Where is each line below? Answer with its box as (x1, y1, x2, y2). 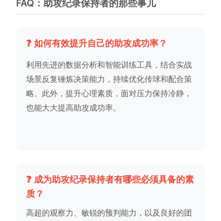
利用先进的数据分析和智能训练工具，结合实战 (26, 60, 192, 70)
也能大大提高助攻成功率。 (26, 103, 121, 113)
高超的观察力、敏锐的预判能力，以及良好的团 (26, 208, 192, 218)
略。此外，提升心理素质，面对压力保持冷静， (26, 88, 192, 99)
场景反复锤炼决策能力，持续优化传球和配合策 (26, 74, 192, 84)
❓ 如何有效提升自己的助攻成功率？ (26, 38, 168, 49)
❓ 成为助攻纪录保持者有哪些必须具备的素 (26, 174, 194, 185)
